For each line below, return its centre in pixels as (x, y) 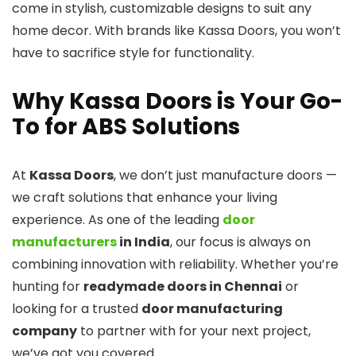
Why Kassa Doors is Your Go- (177, 101)
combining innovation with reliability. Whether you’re (175, 264)
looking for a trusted (77, 309)
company (44, 331)
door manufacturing (212, 309)
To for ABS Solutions (126, 127)
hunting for (48, 286)
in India (143, 242)
